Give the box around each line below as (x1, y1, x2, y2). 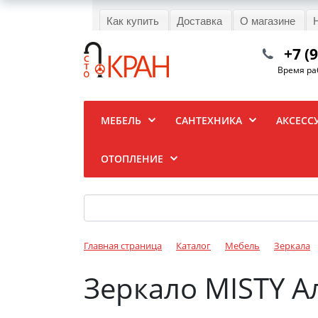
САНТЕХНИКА (175, 113, 242, 127)
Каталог (176, 238, 211, 252)
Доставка (177, 12, 222, 28)
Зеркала (274, 238, 310, 252)
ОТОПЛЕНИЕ (101, 151, 163, 165)
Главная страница (84, 238, 162, 252)
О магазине (240, 12, 295, 28)
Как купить (106, 12, 159, 28)
